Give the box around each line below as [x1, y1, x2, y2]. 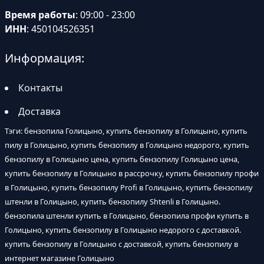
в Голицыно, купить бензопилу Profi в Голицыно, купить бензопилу [5, 182, 253, 193]
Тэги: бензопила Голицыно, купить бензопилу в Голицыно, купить [5, 126, 247, 137]
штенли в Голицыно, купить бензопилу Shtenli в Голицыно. [5, 196, 220, 207]
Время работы [5, 8, 75, 22]
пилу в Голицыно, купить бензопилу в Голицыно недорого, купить [5, 140, 249, 151]
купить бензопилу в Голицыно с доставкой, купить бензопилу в [5, 239, 238, 250]
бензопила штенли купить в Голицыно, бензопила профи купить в [5, 210, 249, 222]
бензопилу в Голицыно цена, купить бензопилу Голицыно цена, [5, 154, 239, 165]
